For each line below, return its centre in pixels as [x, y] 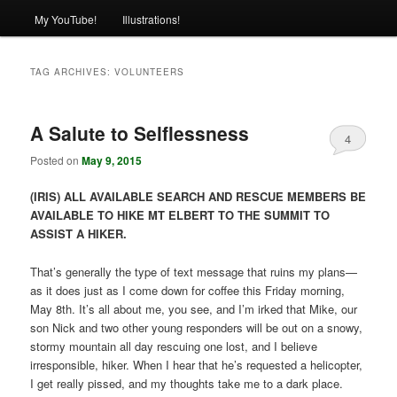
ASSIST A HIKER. [79, 234]
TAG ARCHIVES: [73, 71]
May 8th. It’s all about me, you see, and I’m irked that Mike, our [194, 308]
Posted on [56, 160]
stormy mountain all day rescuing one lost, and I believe [174, 346]
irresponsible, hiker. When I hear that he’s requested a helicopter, [197, 364]
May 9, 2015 [112, 161]
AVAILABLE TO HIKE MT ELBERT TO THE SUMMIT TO [180, 215]
